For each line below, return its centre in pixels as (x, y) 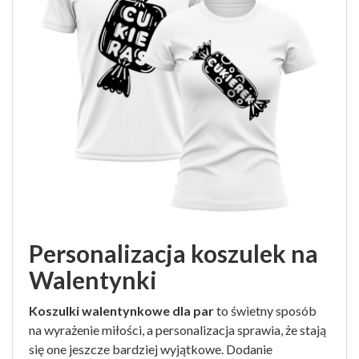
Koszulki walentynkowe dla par (121, 311)
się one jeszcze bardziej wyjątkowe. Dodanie (151, 349)
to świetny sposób (265, 311)
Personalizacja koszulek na (173, 253)
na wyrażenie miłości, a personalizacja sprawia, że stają (177, 330)
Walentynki (93, 280)
